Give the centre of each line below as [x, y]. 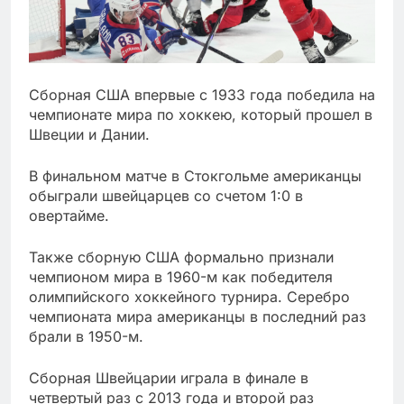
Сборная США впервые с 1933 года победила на [202, 95]
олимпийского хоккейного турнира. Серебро [189, 297]
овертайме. [69, 216]
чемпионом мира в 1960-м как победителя [181, 277]
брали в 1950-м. [86, 336]
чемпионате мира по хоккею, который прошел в [201, 115]
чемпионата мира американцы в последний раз [197, 317]
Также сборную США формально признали [181, 257]
